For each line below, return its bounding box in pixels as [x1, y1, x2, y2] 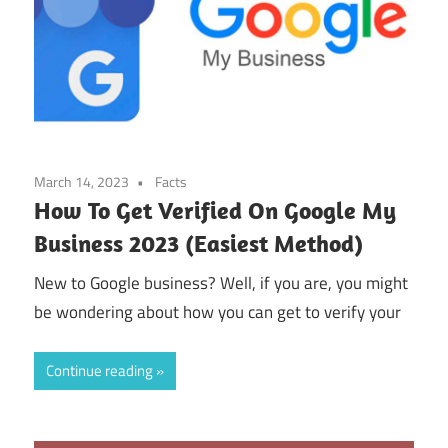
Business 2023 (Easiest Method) [34, 228, 363, 259]
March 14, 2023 [34, 171, 129, 193]
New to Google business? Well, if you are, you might [34, 269, 408, 296]
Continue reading [46, 359, 153, 383]
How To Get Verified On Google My [34, 195, 396, 226]
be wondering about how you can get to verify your [34, 298, 401, 325]
